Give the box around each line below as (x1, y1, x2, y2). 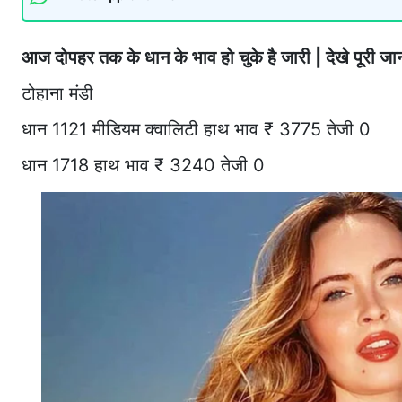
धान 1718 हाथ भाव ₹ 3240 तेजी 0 (22, 153, 265, 176)
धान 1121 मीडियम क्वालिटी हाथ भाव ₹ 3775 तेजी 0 (22, 118, 371, 140)
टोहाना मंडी (22, 82, 93, 104)
